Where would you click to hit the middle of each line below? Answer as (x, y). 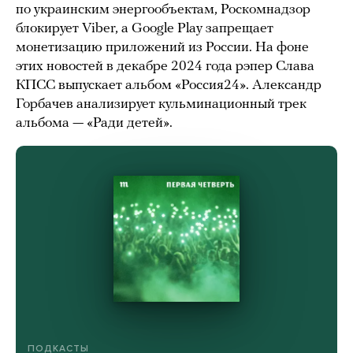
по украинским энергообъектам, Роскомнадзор (163, 10)
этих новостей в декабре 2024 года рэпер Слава (165, 67)
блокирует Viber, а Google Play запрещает (145, 29)
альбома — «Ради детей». (94, 124)
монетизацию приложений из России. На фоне (162, 48)
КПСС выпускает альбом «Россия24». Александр (169, 86)
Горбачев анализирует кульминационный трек (161, 105)
